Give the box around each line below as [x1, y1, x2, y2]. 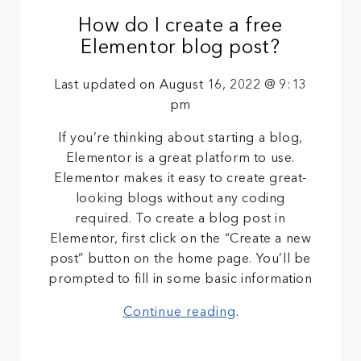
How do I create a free [78, 17, 283, 36]
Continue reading [122, 305, 236, 319]
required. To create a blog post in [75, 212, 286, 226]
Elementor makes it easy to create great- [53, 172, 307, 185]
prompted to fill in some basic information [48, 272, 313, 286]
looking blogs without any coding [75, 192, 286, 205]
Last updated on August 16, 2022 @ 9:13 [54, 78, 307, 92]
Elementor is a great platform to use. [65, 151, 296, 165]
